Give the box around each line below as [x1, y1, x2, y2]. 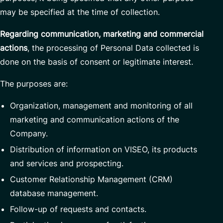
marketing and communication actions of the [10, 114, 179, 124]
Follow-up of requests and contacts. [10, 204, 146, 214]
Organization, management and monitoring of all [10, 101, 193, 111]
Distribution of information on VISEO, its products [10, 144, 197, 154]
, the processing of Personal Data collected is [27, 43, 199, 53]
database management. [10, 188, 98, 198]
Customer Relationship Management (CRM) [10, 174, 173, 184]
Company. [10, 128, 48, 138]
